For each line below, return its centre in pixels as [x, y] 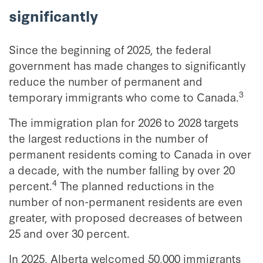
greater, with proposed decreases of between [126, 217]
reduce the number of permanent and [106, 81]
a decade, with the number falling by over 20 [122, 169]
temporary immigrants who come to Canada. [124, 97]
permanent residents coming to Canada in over [130, 154]
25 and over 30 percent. [69, 233]
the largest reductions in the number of [108, 138]
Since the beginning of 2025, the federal [110, 49]
